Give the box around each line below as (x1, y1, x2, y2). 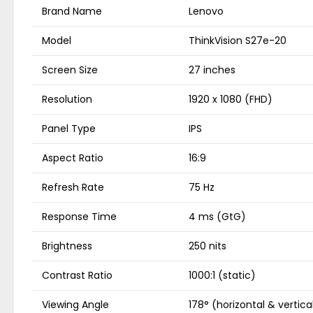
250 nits (189, 239, 226, 254)
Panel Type (42, 122, 96, 136)
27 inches (189, 63, 235, 78)
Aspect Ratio (42, 151, 103, 166)
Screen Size (42, 63, 98, 78)
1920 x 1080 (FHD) (189, 92, 272, 107)
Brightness (42, 239, 92, 254)
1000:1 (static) (189, 268, 256, 283)
